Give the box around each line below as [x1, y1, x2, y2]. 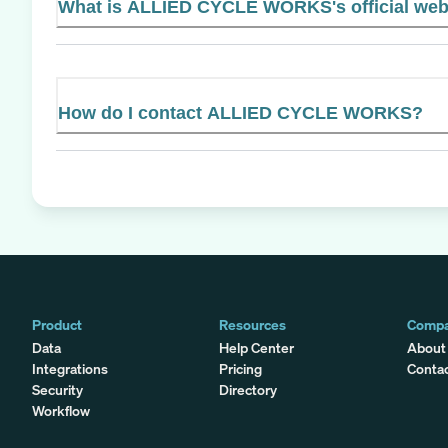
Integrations [32, 358, 108, 378]
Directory [219, 379, 278, 399]
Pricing [219, 358, 263, 378]
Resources [219, 314, 287, 334]
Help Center [219, 337, 295, 357]
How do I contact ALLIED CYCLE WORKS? [58, 102, 423, 123]
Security [32, 379, 83, 399]
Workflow [32, 400, 90, 420]
